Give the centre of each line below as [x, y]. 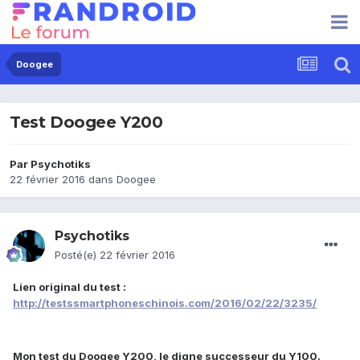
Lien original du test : [70, 287]
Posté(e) [77, 255]
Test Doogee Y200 [86, 123]
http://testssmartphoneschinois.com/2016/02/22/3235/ [165, 303]
